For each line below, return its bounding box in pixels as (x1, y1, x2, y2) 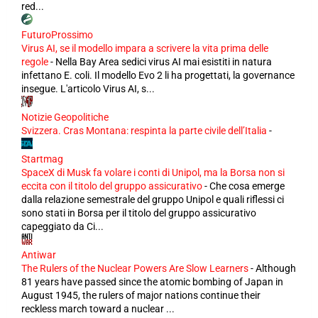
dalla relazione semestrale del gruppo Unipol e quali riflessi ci (21, 194, 284, 205)
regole (21, 56, 48, 67)
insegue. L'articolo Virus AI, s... (21, 83, 155, 94)
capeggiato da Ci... (21, 221, 104, 232)
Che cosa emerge (209, 180, 285, 192)
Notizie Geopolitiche (21, 111, 109, 123)
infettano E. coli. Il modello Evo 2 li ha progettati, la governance (21, 70, 295, 81)
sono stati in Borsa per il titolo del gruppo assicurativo (21, 207, 256, 219)
